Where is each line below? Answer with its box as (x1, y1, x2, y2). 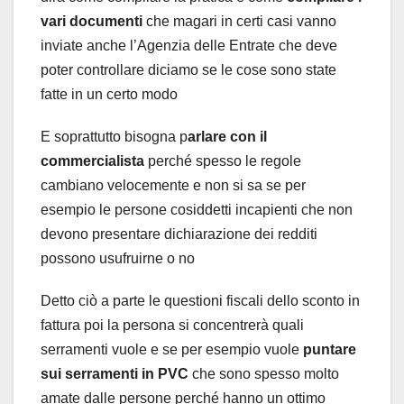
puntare (303, 341, 356, 357)
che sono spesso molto (192, 365, 339, 381)
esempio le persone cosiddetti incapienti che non (41, 201, 353, 217)
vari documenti (41, 13, 146, 29)
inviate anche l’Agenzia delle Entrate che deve (41, 37, 337, 53)
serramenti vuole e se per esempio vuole (41, 341, 303, 357)
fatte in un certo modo (41, 86, 178, 102)
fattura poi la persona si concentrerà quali (41, 317, 304, 333)
